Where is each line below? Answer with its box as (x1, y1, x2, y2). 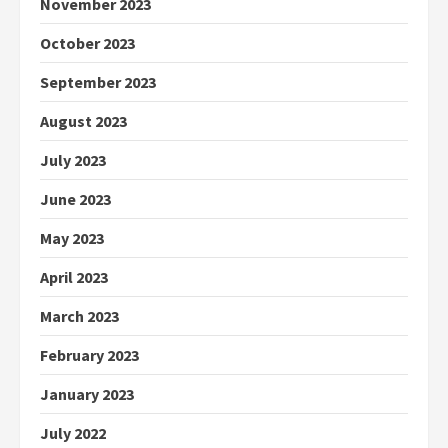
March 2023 (40, 306, 119, 327)
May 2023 (40, 228, 104, 249)
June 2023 (40, 189, 111, 210)
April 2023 (40, 267, 108, 288)
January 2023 (40, 384, 134, 405)
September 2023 (40, 72, 156, 93)
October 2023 (40, 33, 135, 54)
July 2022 (40, 423, 106, 444)
